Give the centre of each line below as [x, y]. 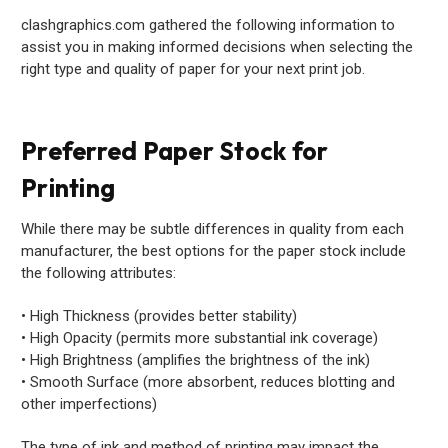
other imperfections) [89, 404]
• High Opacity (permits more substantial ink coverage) [199, 338]
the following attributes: [98, 273]
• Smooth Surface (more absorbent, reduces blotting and [208, 382]
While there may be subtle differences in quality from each [212, 229]
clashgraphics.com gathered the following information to [208, 25]
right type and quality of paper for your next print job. [193, 69]
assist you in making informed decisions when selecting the [217, 47]
